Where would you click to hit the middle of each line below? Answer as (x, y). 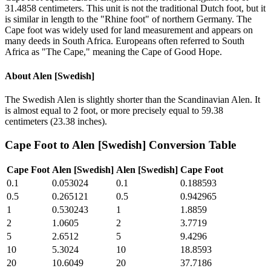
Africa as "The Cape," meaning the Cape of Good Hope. (113, 52)
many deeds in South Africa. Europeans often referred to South (125, 41)
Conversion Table (191, 145)
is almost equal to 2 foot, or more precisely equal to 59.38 (114, 110)
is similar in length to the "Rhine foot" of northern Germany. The (128, 19)
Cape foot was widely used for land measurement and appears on (129, 30)
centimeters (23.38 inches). (56, 121)
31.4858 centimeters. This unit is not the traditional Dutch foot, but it (135, 8)
